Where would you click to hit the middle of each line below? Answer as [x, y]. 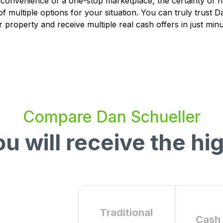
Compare [59, 117]
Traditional [126, 213]
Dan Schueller [148, 117]
